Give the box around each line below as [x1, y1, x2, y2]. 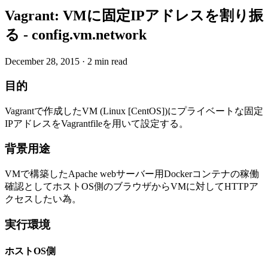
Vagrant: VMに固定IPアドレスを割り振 [5, 8, 263, 24]
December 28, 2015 [5, 56, 80, 67]
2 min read [87, 56, 127, 67]
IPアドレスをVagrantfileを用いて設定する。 [5, 118, 188, 129]
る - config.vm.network [5, 27, 147, 43]
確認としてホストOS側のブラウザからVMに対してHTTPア [5, 181, 258, 191]
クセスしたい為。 [5, 194, 81, 204]
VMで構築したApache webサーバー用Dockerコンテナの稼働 [5, 169, 259, 179]
